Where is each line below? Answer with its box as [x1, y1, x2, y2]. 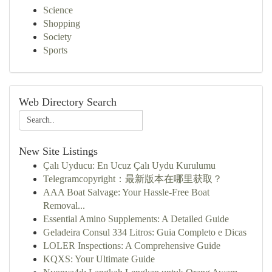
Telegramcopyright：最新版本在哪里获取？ [43, 174, 222, 184]
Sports [43, 45, 67, 55]
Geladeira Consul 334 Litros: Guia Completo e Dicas [43, 227, 246, 237]
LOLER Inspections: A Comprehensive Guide [43, 240, 220, 251]
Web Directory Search [19, 96, 117, 108]
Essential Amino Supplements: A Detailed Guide [43, 214, 229, 224]
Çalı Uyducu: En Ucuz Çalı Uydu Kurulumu [43, 160, 216, 171]
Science [43, 5, 73, 15]
